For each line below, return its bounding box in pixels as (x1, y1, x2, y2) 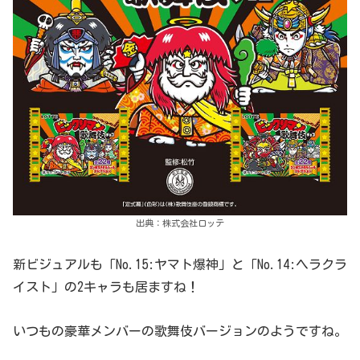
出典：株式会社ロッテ (136, 219, 224, 228)
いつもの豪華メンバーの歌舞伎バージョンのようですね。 (13, 325, 347, 338)
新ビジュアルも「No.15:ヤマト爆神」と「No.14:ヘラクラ (13, 258, 347, 272)
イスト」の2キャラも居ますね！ (13, 280, 199, 294)
